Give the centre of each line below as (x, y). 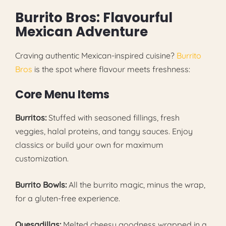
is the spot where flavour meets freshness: (111, 69)
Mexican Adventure (81, 32)
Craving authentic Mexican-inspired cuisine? (96, 55)
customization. (42, 158)
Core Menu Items (62, 94)
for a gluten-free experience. (68, 198)
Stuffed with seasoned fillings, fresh (113, 117)
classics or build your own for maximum (89, 145)
